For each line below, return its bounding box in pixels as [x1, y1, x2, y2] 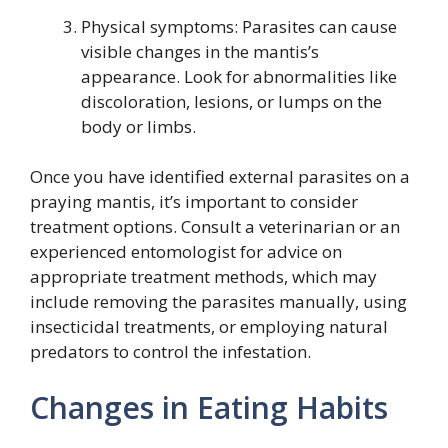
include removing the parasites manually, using [30, 290, 407, 314]
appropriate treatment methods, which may [30, 265, 377, 289]
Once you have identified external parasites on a [30, 165, 410, 189]
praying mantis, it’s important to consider [30, 190, 358, 214]
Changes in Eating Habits [30, 386, 388, 428]
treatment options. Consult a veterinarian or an [30, 215, 400, 239]
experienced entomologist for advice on [30, 240, 342, 264]
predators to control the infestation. [30, 340, 311, 364]
